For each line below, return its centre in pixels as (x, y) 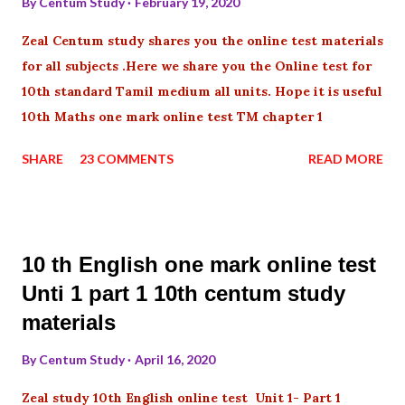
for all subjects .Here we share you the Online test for (197, 66)
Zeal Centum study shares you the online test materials (202, 40)
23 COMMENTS (127, 158)
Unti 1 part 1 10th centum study (184, 293)
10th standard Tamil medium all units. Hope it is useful (202, 91)
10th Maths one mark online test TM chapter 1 (172, 116)
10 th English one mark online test (199, 264)
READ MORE (346, 158)
